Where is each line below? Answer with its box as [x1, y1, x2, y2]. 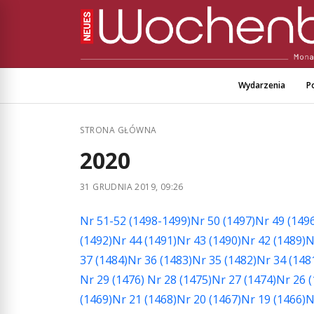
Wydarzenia [238, 78, 285, 91]
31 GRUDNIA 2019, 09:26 [80, 180, 184, 193]
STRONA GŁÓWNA [80, 123, 157, 136]
